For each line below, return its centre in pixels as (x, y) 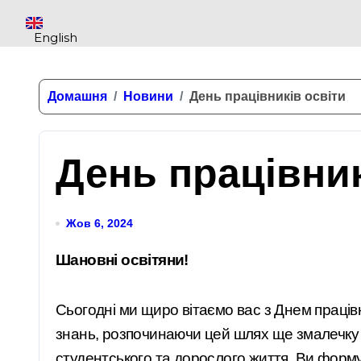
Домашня (77, 96)
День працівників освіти (268, 96)
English (56, 37)
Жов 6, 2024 (100, 223)
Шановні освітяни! (129, 260)
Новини (148, 96)
